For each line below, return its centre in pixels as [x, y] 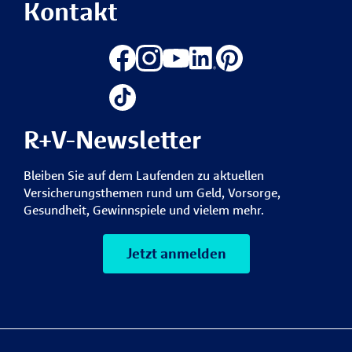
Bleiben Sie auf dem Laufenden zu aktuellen [144, 175]
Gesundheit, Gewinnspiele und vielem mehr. [144, 209]
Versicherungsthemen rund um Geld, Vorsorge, [152, 192]
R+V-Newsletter [112, 139]
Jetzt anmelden [176, 253]
